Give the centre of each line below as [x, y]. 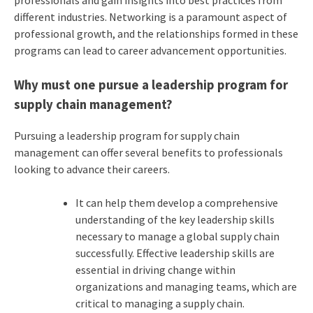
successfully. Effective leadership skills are [175, 253]
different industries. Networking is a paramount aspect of [150, 16]
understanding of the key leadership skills [175, 220]
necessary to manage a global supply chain [177, 236]
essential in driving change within [155, 270]
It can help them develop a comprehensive [176, 203]
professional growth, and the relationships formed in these [156, 33]
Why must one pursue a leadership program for [151, 85]
